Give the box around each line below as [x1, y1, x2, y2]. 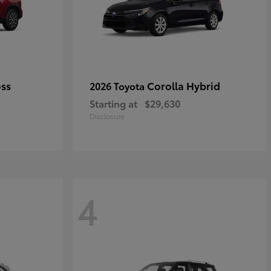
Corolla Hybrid [147, 78, 220, 93]
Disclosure [90, 111, 125, 121]
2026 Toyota [90, 79, 147, 93]
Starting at [90, 96, 137, 110]
